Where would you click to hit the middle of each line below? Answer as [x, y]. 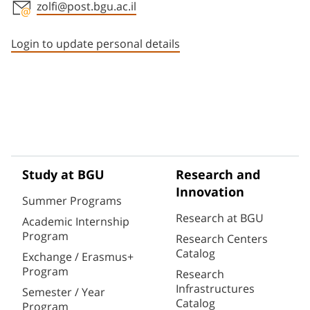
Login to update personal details [95, 44]
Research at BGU [220, 218]
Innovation [210, 193]
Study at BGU [63, 175]
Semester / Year [64, 292]
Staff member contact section [122, 27]
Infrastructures [215, 289]
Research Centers [222, 239]
